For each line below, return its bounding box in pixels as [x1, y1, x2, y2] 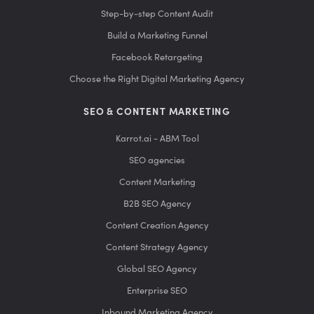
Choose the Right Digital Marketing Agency [69, 74, 245, 85]
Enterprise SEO [127, 285, 187, 296]
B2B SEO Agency [123, 198, 191, 210]
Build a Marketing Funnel [107, 30, 207, 41]
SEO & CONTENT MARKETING [83, 107, 231, 118]
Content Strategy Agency [106, 242, 208, 253]
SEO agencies [129, 155, 185, 166]
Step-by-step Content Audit [101, 8, 213, 20]
